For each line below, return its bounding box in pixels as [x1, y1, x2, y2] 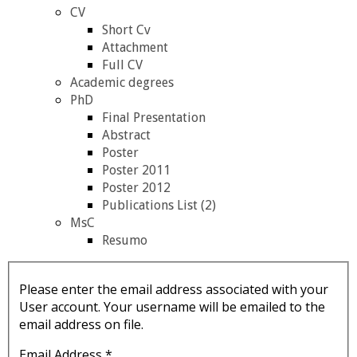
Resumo [102, 233, 147, 248]
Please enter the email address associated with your [19, 280, 328, 298]
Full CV [102, 57, 143, 73]
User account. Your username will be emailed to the [19, 297, 325, 316]
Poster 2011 [102, 163, 171, 178]
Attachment [102, 40, 168, 55]
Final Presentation [102, 110, 206, 125]
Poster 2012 [102, 180, 171, 195]
